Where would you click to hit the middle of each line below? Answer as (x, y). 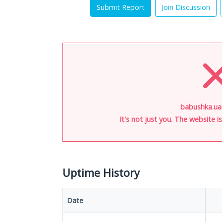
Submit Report (121, 7)
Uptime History (101, 173)
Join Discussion (186, 7)
